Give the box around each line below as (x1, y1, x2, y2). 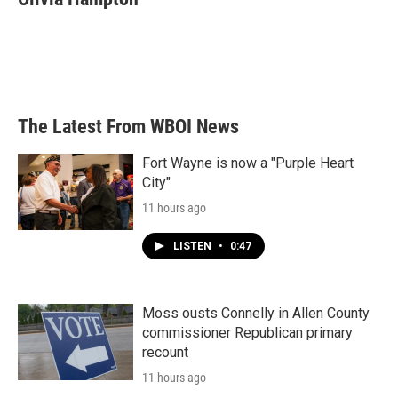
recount (142, 344, 188, 361)
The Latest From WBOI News (18, 115, 239, 138)
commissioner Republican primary (142, 324, 353, 341)
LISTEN (173, 240, 214, 252)
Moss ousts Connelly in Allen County (142, 305, 370, 322)
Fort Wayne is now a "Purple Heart (142, 155, 354, 171)
